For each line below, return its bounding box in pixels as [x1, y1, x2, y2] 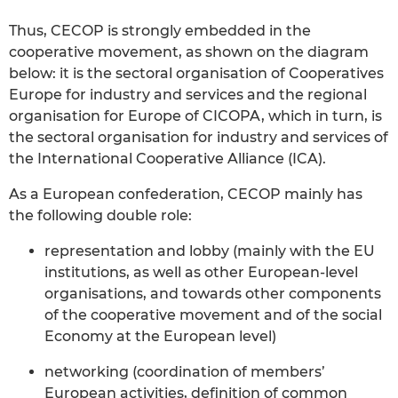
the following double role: [9, 206, 192, 224]
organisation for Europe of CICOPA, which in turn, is [9, 107, 382, 124]
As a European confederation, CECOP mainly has [9, 185, 362, 203]
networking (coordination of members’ [44, 362, 325, 380]
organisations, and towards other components [44, 284, 381, 302]
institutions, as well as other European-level [44, 263, 358, 281]
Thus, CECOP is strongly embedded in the [9, 21, 311, 39]
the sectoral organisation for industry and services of [9, 128, 388, 146]
